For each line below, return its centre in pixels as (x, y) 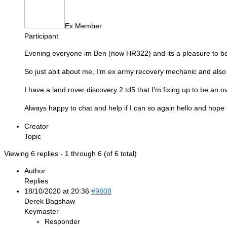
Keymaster (42, 211)
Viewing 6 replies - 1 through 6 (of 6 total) (70, 153)
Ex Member (83, 26)
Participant (41, 36)
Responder (62, 221)
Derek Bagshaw (50, 201)
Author (35, 171)
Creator (36, 126)
